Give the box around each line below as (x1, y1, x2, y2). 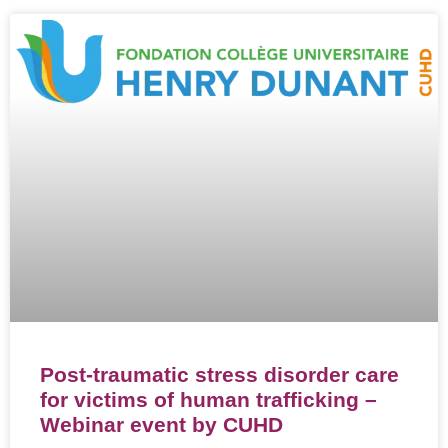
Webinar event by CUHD (40, 413, 283, 437)
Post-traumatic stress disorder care (40, 363, 399, 387)
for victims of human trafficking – (40, 388, 377, 412)
